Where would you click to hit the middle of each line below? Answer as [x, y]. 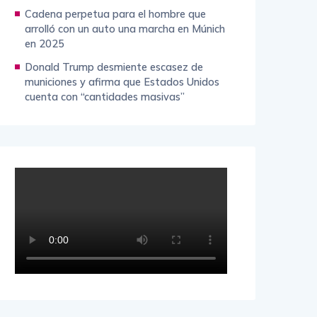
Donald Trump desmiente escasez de [114, 67]
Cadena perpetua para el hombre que [115, 14]
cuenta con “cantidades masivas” [105, 97]
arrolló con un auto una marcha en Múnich [125, 29]
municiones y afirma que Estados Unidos [122, 82]
